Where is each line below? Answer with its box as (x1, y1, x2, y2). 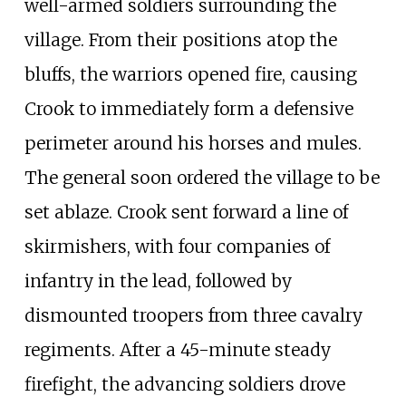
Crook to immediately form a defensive (24, 98, 353, 121)
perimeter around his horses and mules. (24, 132, 362, 155)
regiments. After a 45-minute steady (24, 339, 331, 362)
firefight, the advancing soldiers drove (24, 373, 345, 396)
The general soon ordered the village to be (24, 167, 380, 189)
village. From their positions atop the (24, 29, 337, 52)
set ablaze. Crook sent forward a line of (24, 201, 348, 224)
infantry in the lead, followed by (24, 270, 292, 293)
